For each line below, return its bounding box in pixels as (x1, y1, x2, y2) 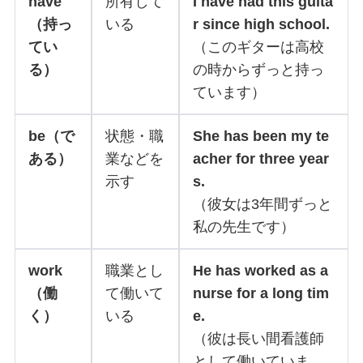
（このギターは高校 (192, 39, 324, 56)
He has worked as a (192, 263, 328, 280)
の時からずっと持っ (192, 62, 324, 79)
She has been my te (192, 128, 329, 145)
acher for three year (192, 151, 329, 168)
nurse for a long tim (192, 285, 329, 302)
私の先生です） (192, 219, 295, 236)
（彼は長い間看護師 (192, 331, 324, 348)
